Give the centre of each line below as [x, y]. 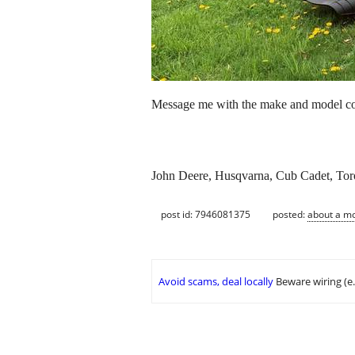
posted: [290, 214]
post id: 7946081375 [206, 214]
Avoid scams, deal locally [216, 282]
